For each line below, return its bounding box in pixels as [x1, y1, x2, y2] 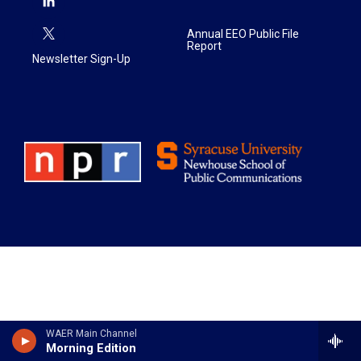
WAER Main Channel [46, 328, 137, 339]
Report [187, 39, 222, 52]
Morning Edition [46, 341, 136, 355]
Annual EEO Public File [187, 27, 299, 40]
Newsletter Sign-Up [32, 52, 131, 65]
